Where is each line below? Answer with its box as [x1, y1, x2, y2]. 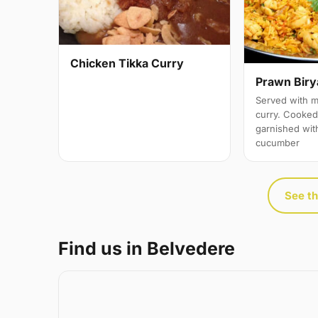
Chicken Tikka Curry [70, 56, 184, 71]
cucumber [256, 137, 300, 149]
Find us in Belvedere [58, 238, 235, 260]
